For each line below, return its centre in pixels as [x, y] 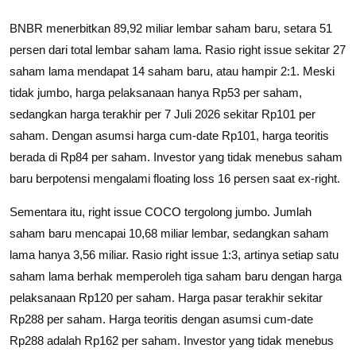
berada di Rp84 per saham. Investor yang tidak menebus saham [176, 157]
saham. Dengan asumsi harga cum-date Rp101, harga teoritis [169, 135]
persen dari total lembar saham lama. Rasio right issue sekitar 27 [178, 49]
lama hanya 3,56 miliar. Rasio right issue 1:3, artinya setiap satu [174, 254]
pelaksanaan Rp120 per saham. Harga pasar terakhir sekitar [166, 297]
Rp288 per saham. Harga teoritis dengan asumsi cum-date [161, 319]
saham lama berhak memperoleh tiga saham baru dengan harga [176, 276]
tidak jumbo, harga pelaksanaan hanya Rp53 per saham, [156, 92]
